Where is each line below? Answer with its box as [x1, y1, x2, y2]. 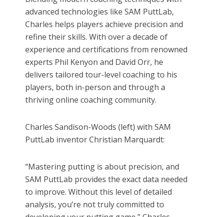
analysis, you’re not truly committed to [25, 199, 165, 210]
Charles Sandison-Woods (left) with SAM [25, 122, 171, 133]
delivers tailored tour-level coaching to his [25, 69, 178, 80]
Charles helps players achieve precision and [25, 19, 184, 30]
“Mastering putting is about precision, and [25, 161, 180, 172]
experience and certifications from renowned [25, 44, 188, 55]
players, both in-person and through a [25, 82, 166, 93]
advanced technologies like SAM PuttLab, [25, 6, 174, 17]
